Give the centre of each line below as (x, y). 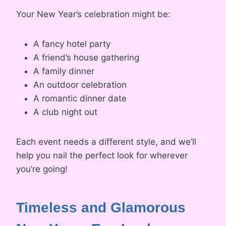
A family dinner (64, 71)
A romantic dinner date (80, 99)
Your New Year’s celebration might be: (93, 14)
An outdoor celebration (80, 85)
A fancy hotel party (72, 44)
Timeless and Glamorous (101, 208)
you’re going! (42, 169)
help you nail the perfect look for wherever (102, 156)
